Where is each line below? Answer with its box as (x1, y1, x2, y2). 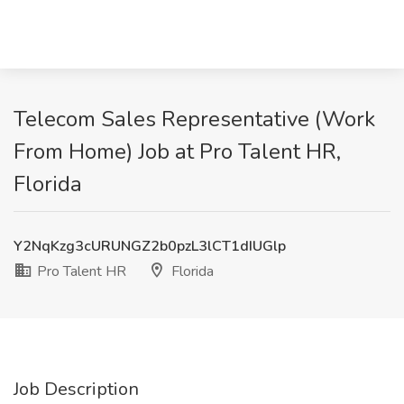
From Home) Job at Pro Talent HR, (14, 137, 341, 166)
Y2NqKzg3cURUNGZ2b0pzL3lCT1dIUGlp (14, 236, 286, 256)
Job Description (14, 377, 139, 401)
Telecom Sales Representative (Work (14, 105, 375, 133)
